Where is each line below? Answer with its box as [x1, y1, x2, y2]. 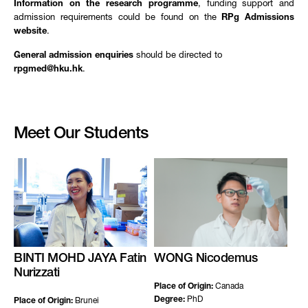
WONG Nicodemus [154, 253, 257, 266]
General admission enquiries [14, 52, 136, 60]
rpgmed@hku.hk [14, 65, 82, 74]
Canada [213, 283, 243, 291]
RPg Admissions [221, 14, 294, 23]
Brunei [73, 297, 99, 306]
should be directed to [136, 52, 222, 60]
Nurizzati [14, 267, 60, 280]
